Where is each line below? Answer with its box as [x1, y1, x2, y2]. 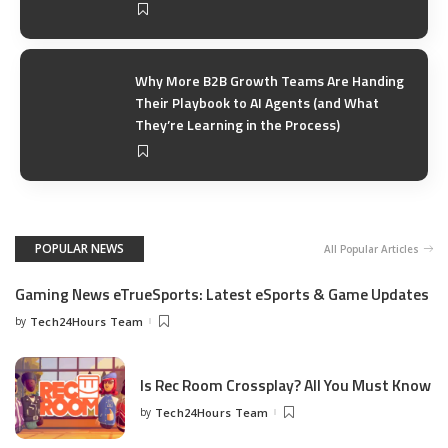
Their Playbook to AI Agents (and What [135, 92, 379, 114]
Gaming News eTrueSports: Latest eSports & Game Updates [15, 281, 429, 306]
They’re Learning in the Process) [135, 114, 340, 136]
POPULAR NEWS [35, 239, 124, 257]
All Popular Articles [324, 241, 419, 256]
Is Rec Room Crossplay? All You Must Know [140, 372, 431, 397]
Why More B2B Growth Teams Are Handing [135, 70, 404, 92]
